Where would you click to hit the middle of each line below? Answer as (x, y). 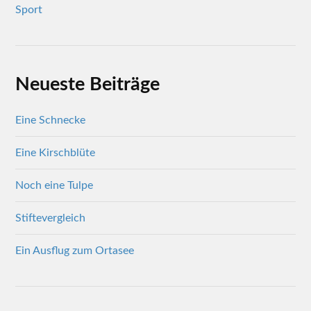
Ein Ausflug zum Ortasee (75, 251)
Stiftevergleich (51, 218)
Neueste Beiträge (88, 84)
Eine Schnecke (51, 120)
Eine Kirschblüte (56, 153)
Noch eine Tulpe (54, 185)
